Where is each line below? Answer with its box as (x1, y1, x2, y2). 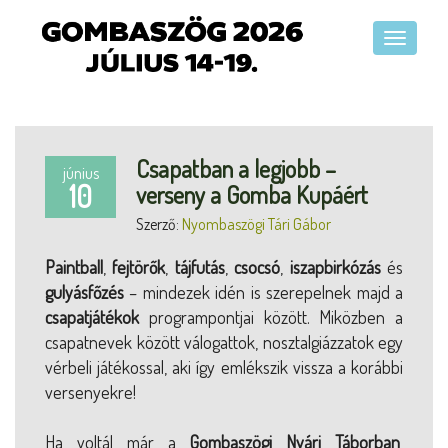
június (62, 162, 99, 183)
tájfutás (174, 255, 225, 278)
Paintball (45, 255, 103, 278)
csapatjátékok (45, 305, 139, 328)
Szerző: (136, 213, 182, 234)
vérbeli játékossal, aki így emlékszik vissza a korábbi (45, 355, 403, 378)
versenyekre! (45, 380, 136, 403)
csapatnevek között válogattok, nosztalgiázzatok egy (45, 330, 403, 353)
